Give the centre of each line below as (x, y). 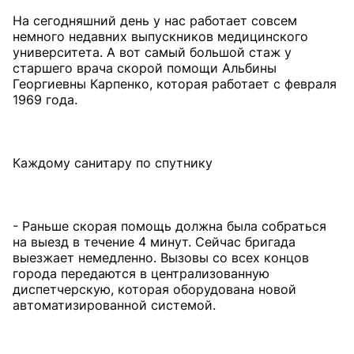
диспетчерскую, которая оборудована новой (154, 289)
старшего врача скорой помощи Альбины (145, 68)
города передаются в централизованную (141, 273)
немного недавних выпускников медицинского (160, 36)
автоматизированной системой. (114, 305)
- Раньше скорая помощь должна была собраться (169, 226)
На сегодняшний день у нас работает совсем (155, 21)
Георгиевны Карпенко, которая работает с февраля (175, 84)
